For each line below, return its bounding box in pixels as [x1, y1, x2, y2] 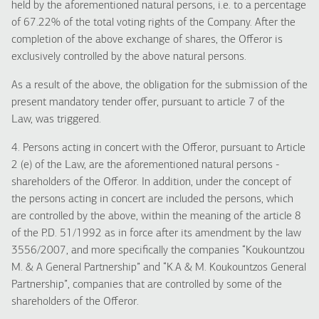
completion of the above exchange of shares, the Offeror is [11, 34, 283, 46]
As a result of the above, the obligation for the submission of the [11, 80, 308, 91]
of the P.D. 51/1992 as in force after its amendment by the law [11, 228, 301, 239]
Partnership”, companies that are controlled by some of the [11, 279, 282, 291]
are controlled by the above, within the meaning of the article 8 [11, 211, 301, 222]
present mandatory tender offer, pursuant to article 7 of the [11, 97, 285, 108]
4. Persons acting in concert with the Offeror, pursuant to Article [11, 142, 305, 154]
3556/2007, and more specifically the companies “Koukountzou [11, 245, 305, 256]
